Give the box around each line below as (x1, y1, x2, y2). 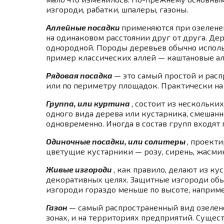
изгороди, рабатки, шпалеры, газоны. (46, 4, 188, 14)
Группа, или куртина (46, 98, 131, 108)
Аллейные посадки (46, 22, 121, 32)
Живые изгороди (46, 164, 113, 174)
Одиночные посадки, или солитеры (46, 136, 187, 146)
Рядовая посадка (46, 70, 114, 80)
